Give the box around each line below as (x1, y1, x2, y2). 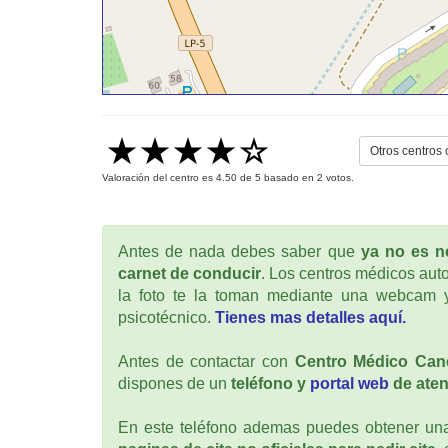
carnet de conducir (118, 264, 261, 282)
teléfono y (231, 374, 310, 392)
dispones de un (118, 374, 231, 392)
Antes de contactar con (118, 352, 295, 370)
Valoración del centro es (102, 171, 216, 183)
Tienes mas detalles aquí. (215, 308, 406, 326)
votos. (323, 171, 354, 183)
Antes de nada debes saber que (118, 242, 361, 260)
